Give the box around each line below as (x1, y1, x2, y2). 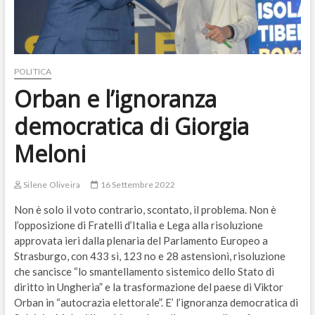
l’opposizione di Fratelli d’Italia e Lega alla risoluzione (13, 219, 263, 232)
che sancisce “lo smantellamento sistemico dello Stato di (13, 265, 274, 278)
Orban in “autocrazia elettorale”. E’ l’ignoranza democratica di (13, 296, 298, 309)
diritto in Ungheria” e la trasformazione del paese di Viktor (13, 281, 283, 294)
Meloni (13, 139, 86, 169)
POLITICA (13, 66, 52, 77)
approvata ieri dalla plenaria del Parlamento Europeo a (13, 234, 268, 247)
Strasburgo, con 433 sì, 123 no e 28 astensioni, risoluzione (13, 250, 285, 263)
